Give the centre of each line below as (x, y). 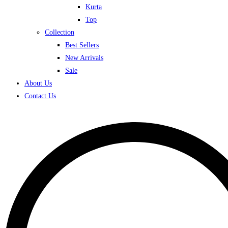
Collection (60, 32)
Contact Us (40, 96)
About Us (38, 83)
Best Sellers (82, 45)
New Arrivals (84, 58)
